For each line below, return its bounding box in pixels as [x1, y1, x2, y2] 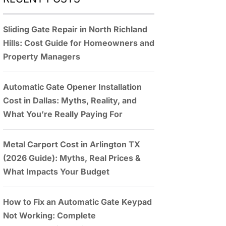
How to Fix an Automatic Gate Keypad [3, 197, 152, 207]
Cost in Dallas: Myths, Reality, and [3, 95, 137, 105]
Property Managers [3, 51, 80, 62]
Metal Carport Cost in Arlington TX [3, 139, 140, 149]
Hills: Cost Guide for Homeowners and [3, 38, 154, 48]
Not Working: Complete [3, 210, 96, 220]
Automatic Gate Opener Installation [3, 82, 142, 92]
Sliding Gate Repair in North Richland [3, 24, 147, 34]
